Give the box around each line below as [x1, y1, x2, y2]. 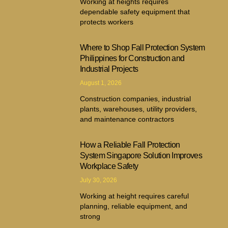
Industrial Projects [80, 64, 138, 73]
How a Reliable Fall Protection [80, 140, 180, 149]
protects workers [80, 17, 134, 26]
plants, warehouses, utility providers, [80, 104, 197, 113]
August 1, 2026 [80, 79, 122, 87]
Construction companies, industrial [80, 94, 191, 103]
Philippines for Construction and [80, 53, 185, 63]
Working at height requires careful [80, 191, 189, 200]
